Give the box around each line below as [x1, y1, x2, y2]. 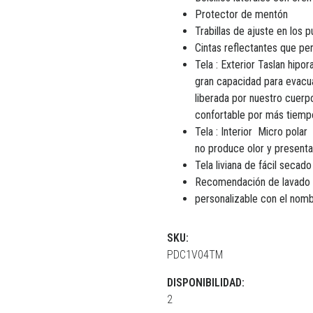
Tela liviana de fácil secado [195, 158, 312, 172]
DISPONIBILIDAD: [167, 275, 245, 289]
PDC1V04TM [167, 247, 223, 261]
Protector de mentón [195, 7, 288, 21]
